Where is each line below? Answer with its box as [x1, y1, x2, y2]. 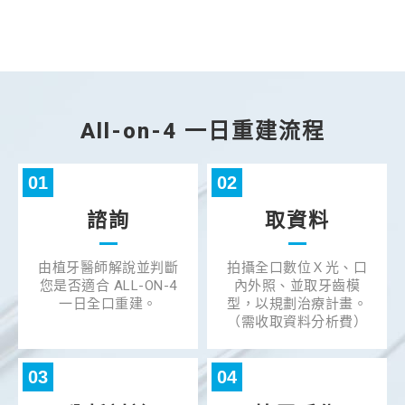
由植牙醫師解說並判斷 [38, 259, 178, 277]
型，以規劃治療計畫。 [227, 296, 367, 313]
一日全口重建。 [59, 296, 157, 313]
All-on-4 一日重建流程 [80, 118, 325, 145]
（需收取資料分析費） [227, 314, 367, 331]
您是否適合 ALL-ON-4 [39, 278, 177, 295]
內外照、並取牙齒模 [233, 278, 361, 295]
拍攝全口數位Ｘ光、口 [227, 259, 367, 277]
